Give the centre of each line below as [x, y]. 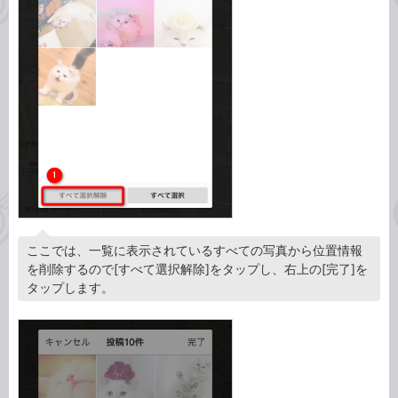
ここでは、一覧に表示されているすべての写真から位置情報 [195, 250]
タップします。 [70, 287]
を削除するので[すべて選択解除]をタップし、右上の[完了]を [197, 268]
